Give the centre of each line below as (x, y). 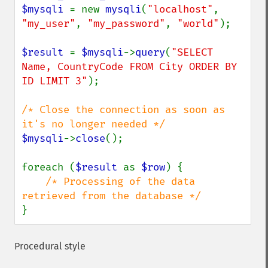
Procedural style (50, 246)
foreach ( (48, 167)
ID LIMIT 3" (54, 81)
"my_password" (126, 24)
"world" (198, 24)
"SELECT (192, 52)
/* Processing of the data (120, 182)
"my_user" (48, 24)
